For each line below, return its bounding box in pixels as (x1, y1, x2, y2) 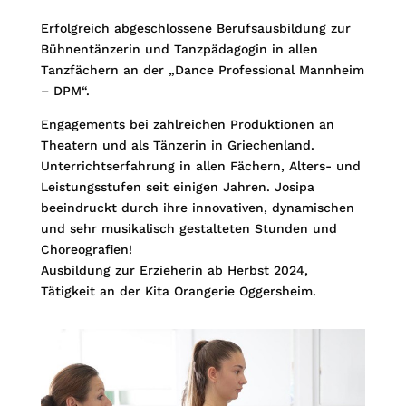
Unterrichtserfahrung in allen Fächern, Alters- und (40, 158, 361, 173)
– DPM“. (40, 82, 90, 98)
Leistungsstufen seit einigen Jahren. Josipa (40, 179, 314, 194)
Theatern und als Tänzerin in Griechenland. (40, 137, 314, 152)
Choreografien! (40, 241, 132, 256)
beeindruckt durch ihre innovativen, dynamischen (40, 199, 354, 215)
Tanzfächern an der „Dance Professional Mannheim (40, 62, 364, 77)
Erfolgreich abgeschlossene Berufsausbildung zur (40, 20, 351, 35)
